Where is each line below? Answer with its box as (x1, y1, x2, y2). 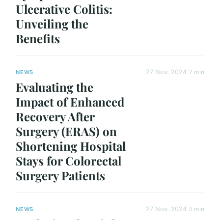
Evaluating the (16, 79, 93, 95)
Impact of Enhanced (16, 94, 124, 110)
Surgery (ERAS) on (16, 123, 117, 139)
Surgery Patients (16, 167, 105, 184)
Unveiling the (16, 15, 88, 31)
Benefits (16, 30, 60, 46)
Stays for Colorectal (16, 153, 121, 169)
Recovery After (16, 109, 94, 125)
